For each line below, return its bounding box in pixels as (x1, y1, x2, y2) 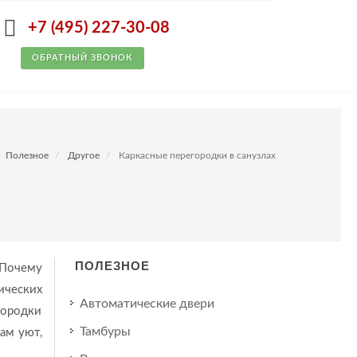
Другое (68, 151, 100, 160)
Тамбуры (79, 325, 131, 338)
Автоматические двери (79, 297, 214, 310)
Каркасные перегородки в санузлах (119, 151, 276, 160)
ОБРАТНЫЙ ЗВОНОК (32, 53, 133, 62)
